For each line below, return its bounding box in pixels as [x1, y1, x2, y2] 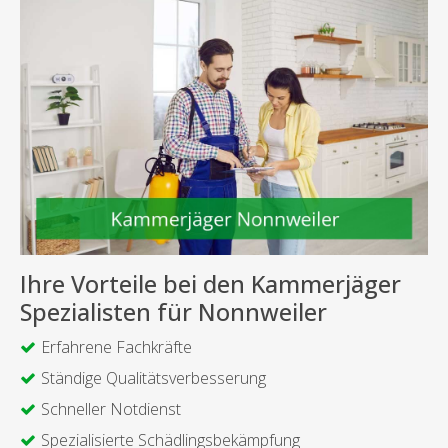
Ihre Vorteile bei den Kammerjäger [20, 268, 401, 301]
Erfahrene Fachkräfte [41, 336, 192, 359]
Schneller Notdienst [41, 398, 181, 421]
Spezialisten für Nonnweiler [20, 296, 327, 329]
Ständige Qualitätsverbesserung [41, 367, 266, 390]
